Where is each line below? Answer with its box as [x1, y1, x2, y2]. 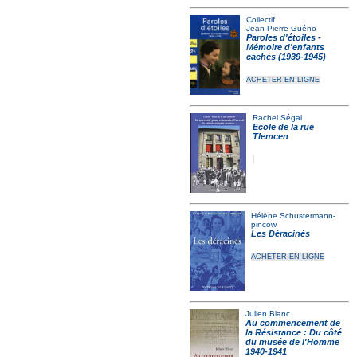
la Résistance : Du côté [245, 328, 342, 337]
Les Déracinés [250, 229, 310, 238]
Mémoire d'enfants [245, 42, 324, 52]
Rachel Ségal [253, 113, 302, 122]
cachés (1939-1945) [245, 52, 326, 61]
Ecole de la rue [253, 122, 314, 131]
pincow [250, 220, 277, 229]
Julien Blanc [245, 309, 290, 318]
